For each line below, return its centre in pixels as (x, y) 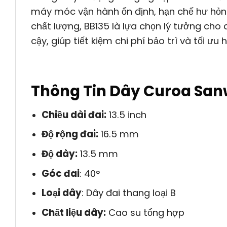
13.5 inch (126, 115)
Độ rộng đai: (70, 134)
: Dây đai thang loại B (128, 193)
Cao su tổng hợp (145, 212)
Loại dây (61, 193)
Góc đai (60, 173)
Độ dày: (59, 154)
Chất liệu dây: (73, 212)
